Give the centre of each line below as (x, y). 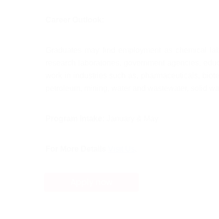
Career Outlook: (75, 20)
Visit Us (121, 149)
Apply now (91, 182)
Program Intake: (75, 119)
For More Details (76, 149)
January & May (131, 119)
